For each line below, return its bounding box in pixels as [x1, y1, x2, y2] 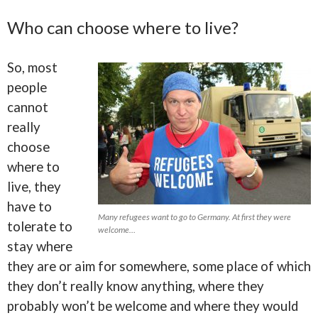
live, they [7, 179, 61, 194]
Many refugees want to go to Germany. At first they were [98, 212, 291, 222]
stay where [7, 238, 72, 254]
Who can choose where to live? [7, 17, 238, 38]
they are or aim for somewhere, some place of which [7, 258, 311, 274]
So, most [7, 60, 57, 75]
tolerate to [7, 219, 72, 234]
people [7, 79, 47, 95]
